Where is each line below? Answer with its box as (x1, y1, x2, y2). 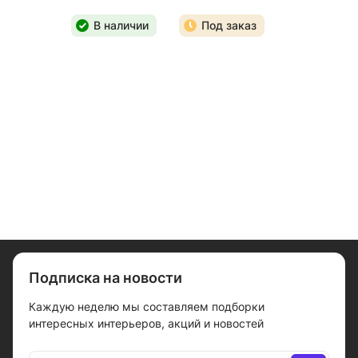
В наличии (93, 18, 149, 32)
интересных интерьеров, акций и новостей (29, 316, 264, 330)
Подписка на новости (29, 269, 182, 286)
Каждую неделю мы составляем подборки (29, 300, 265, 313)
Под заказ (201, 18, 257, 32)
